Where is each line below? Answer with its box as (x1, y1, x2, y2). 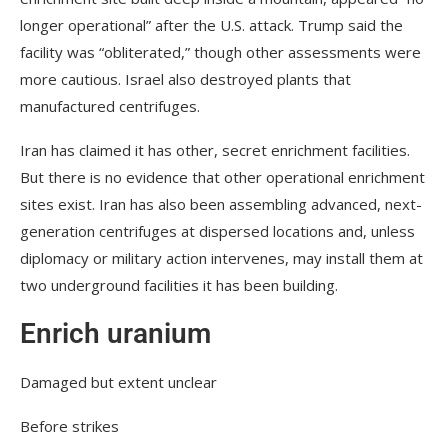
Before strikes (20, 415, 119, 436)
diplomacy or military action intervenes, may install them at (20, 247, 423, 268)
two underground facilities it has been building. (20, 274, 338, 295)
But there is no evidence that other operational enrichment (20, 166, 425, 187)
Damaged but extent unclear (20, 371, 217, 392)
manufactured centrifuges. (20, 95, 200, 116)
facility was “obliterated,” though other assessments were (20, 41, 421, 62)
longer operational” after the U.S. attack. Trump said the (20, 14, 403, 35)
